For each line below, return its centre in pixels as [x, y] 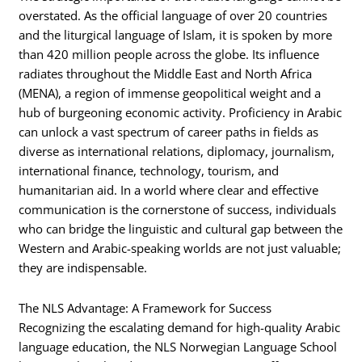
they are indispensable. [83, 268]
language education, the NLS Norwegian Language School [178, 346]
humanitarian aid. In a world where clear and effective [169, 190]
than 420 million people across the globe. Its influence [169, 55]
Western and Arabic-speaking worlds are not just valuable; [180, 248]
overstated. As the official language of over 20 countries [173, 16]
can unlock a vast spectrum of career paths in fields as [169, 132]
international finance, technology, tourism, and [149, 171]
